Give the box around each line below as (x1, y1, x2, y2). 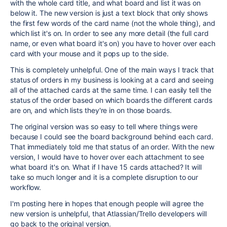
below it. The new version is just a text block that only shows (10, 9, 208, 17)
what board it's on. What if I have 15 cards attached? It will (10, 163, 202, 171)
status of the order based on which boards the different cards (10, 96, 212, 104)
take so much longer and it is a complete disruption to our (10, 173, 199, 181)
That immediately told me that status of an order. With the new (10, 142, 214, 151)
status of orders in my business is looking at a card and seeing (10, 75, 214, 84)
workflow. (10, 183, 44, 192)
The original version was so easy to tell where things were (10, 122, 198, 131)
